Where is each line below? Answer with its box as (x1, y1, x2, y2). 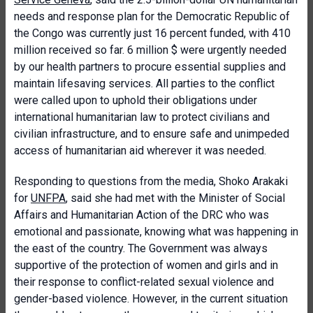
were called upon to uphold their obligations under (14, 94, 257, 107)
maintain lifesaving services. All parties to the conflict (14, 77, 275, 90)
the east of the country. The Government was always (14, 242, 268, 255)
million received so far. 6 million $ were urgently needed (14, 43, 286, 57)
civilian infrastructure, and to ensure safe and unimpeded (14, 127, 289, 140)
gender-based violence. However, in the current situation (14, 292, 288, 305)
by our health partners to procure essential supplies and (14, 60, 286, 73)
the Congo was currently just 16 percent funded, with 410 (14, 27, 291, 40)
